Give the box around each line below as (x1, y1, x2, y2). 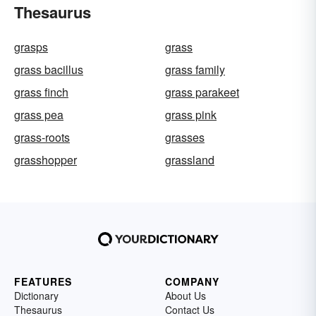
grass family (165, 61, 225, 78)
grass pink (165, 107, 217, 123)
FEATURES (14, 274, 72, 288)
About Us (165, 288, 206, 303)
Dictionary (14, 288, 59, 303)
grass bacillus (14, 61, 83, 78)
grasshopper (14, 152, 77, 168)
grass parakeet (165, 84, 239, 100)
